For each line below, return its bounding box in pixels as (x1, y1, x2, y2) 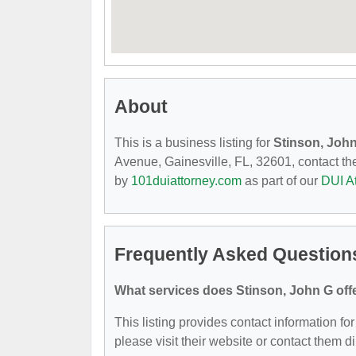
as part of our (242, 174, 321, 188)
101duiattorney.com (131, 174, 242, 188)
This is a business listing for (114, 136, 273, 149)
